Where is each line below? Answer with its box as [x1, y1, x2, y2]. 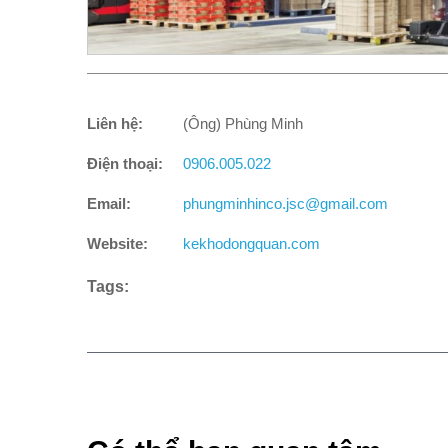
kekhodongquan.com [183, 234, 320, 252]
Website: [87, 234, 148, 252]
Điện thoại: [87, 154, 163, 172]
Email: [87, 194, 131, 212]
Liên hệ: [87, 114, 143, 132]
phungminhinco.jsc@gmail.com [183, 194, 388, 212]
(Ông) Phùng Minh [183, 114, 303, 132]
